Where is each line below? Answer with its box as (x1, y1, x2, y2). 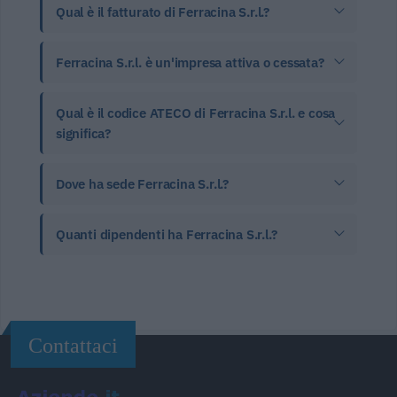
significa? (56, 124, 111, 142)
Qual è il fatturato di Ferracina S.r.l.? (56, 3, 269, 20)
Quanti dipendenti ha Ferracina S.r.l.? (56, 225, 277, 243)
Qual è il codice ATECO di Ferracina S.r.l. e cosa (56, 104, 336, 121)
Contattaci (28, 333, 118, 357)
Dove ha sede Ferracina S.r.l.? (56, 175, 229, 192)
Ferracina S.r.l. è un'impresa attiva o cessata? (56, 53, 324, 71)
